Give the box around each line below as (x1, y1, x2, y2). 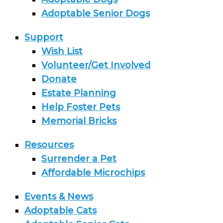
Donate (41, 73, 77, 85)
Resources (24, 139, 74, 150)
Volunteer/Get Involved (41, 59, 151, 71)
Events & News (24, 191, 94, 202)
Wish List (41, 45, 83, 57)
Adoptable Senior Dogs (41, 7, 150, 19)
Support (24, 31, 64, 43)
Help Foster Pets (41, 101, 120, 112)
